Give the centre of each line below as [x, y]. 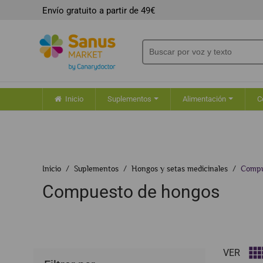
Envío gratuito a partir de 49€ [99, 11]
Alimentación [205, 99]
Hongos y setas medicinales [180, 168]
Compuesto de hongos [131, 192]
